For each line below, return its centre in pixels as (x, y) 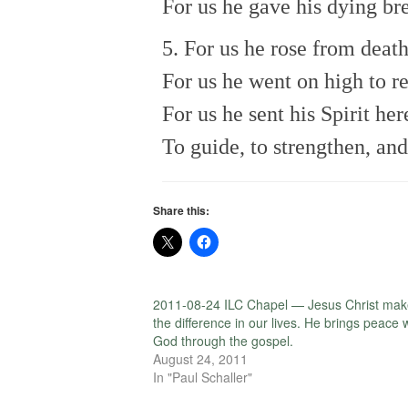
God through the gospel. (223, 341)
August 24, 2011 (200, 359)
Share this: (181, 211)
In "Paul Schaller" (203, 377)
